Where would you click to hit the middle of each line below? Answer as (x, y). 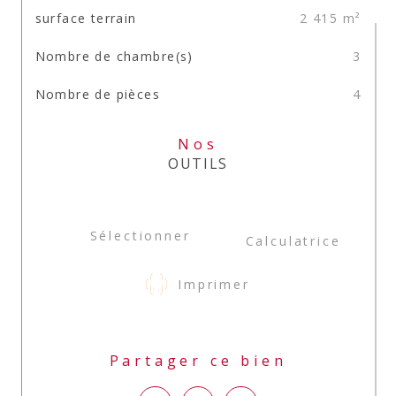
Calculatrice (293, 240)
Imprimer (214, 284)
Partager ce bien (205, 361)
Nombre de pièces (98, 94)
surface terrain (86, 19)
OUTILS (198, 163)
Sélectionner (140, 235)
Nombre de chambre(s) (114, 56)
